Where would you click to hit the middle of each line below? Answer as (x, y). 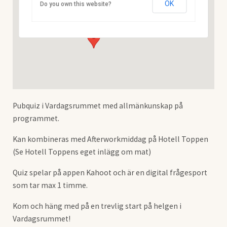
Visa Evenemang (74, 14)
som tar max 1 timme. (51, 185)
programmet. (36, 118)
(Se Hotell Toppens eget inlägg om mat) (82, 152)
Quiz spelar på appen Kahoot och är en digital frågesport (110, 172)
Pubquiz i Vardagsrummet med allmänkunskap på (98, 105)
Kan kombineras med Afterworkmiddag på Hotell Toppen (110, 139)
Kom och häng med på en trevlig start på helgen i (97, 206)
